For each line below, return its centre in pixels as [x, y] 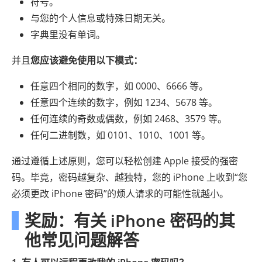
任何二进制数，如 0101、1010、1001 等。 [120, 135]
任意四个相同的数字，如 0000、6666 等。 [119, 86]
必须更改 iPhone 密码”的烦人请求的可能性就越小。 [120, 193]
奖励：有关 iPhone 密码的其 [130, 220]
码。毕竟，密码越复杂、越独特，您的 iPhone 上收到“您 [130, 177]
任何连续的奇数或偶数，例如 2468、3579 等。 [129, 118]
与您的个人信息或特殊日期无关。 [101, 18]
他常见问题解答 [82, 239]
